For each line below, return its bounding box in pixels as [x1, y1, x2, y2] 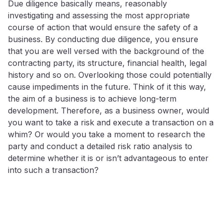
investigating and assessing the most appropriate [8, 10, 190, 20]
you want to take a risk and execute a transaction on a [8, 117, 214, 127]
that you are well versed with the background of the [8, 46, 204, 56]
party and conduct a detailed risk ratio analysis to [8, 141, 192, 151]
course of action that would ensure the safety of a [8, 22, 198, 32]
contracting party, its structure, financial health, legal [8, 57, 207, 68]
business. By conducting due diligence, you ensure [8, 34, 198, 44]
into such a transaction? [8, 165, 99, 175]
